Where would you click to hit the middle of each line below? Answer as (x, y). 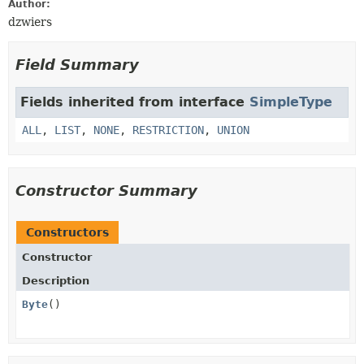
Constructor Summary (106, 191)
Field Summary (77, 65)
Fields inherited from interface (135, 102)
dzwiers (30, 22)
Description (56, 281)
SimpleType (291, 102)
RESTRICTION (168, 130)
